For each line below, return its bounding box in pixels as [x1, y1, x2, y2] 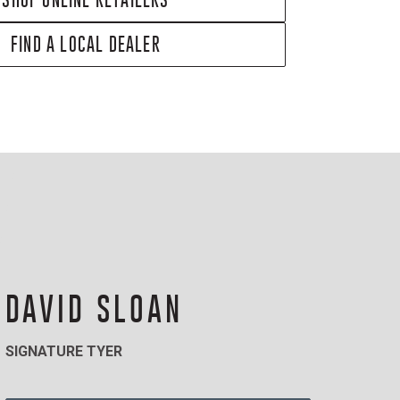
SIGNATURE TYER [4, 343, 122, 361]
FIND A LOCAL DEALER [11, 34, 161, 54]
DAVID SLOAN [4, 290, 183, 329]
